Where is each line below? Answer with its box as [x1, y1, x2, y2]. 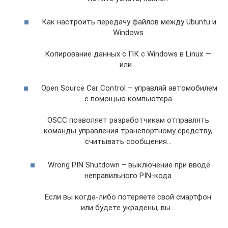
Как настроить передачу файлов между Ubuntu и [40, 17, 216, 27]
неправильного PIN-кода [84, 171, 172, 181]
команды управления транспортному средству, [44, 126, 212, 136]
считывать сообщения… [84, 137, 172, 147]
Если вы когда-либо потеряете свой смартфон [45, 192, 211, 202]
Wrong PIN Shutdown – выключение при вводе [46, 160, 210, 170]
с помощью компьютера [84, 94, 172, 104]
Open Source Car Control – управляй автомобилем [39, 83, 217, 93]
